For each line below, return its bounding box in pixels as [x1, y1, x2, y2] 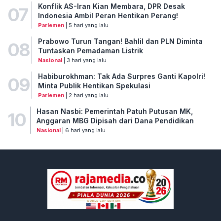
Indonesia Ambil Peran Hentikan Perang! [37, 11, 178, 20]
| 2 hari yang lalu [64, 91, 109, 99]
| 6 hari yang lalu [60, 126, 106, 134]
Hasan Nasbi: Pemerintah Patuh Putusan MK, [36, 107, 193, 115]
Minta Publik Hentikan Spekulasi [37, 81, 150, 90]
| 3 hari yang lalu [62, 56, 107, 64]
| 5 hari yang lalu [64, 21, 109, 29]
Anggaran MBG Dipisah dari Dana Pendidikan [36, 116, 194, 125]
